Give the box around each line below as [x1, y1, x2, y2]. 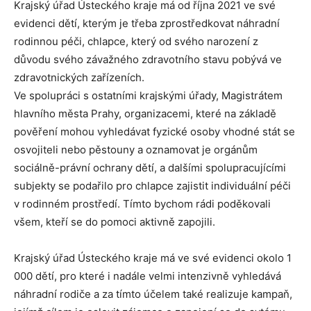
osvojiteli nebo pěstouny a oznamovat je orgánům [14, 143, 258, 157]
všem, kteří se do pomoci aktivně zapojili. [14, 215, 218, 229]
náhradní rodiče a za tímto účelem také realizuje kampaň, [14, 287, 292, 301]
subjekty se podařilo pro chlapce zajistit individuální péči [14, 179, 291, 193]
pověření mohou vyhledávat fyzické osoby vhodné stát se [14, 125, 295, 139]
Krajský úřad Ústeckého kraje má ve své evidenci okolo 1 [14, 251, 292, 265]
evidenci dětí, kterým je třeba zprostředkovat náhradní [14, 17, 280, 31]
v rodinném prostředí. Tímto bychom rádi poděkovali [14, 197, 271, 211]
